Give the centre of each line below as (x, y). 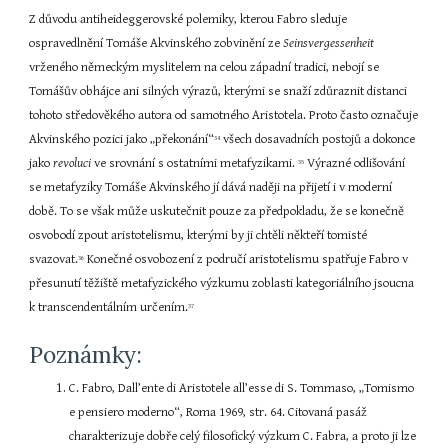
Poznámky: (86, 354)
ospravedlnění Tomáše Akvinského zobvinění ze (156, 43)
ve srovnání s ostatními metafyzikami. (196, 163)
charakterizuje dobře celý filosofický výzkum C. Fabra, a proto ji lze (243, 436)
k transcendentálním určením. (109, 307)
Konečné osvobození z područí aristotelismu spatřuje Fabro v (246, 259)
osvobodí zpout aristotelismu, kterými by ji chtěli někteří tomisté (198, 235)
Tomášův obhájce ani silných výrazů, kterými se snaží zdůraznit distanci (218, 91)
